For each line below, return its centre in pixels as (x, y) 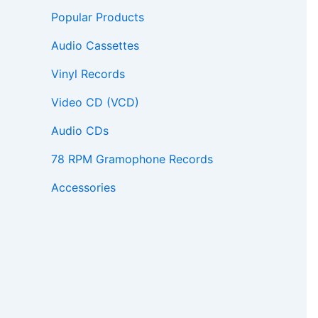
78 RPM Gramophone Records (132, 159)
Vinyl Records (88, 74)
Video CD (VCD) (95, 103)
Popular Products (98, 17)
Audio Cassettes (95, 46)
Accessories (83, 188)
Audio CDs (80, 131)
